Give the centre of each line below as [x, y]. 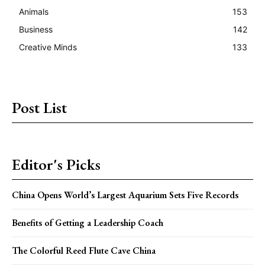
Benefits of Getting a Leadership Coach [88, 222]
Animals [34, 11]
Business [36, 29]
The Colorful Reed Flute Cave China [84, 250]
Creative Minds [48, 47]
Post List [39, 107]
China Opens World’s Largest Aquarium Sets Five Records [125, 195]
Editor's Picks [56, 164]
